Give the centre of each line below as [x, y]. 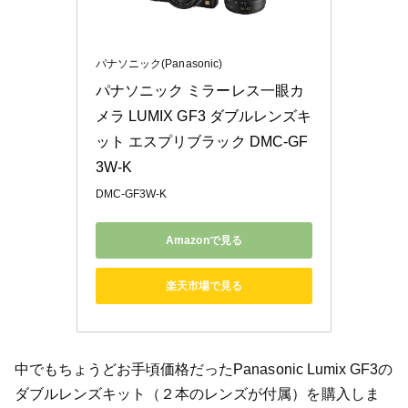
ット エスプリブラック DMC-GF [202, 142]
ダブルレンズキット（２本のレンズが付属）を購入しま [197, 394]
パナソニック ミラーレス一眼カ [200, 91]
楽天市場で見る [204, 286]
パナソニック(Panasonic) [159, 64]
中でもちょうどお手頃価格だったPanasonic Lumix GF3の [204, 370]
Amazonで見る [204, 240]
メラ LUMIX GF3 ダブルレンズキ [204, 117]
